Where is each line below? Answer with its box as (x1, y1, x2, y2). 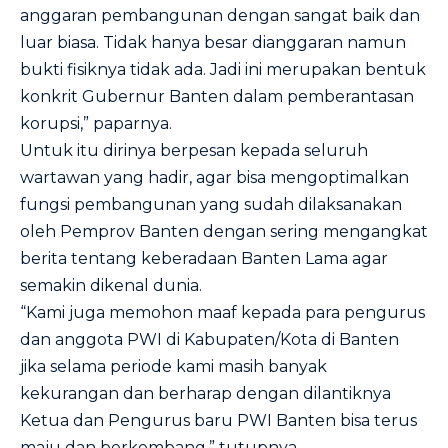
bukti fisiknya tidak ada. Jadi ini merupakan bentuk (20, 60, 426, 79)
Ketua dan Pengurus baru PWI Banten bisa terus (20, 411, 417, 430)
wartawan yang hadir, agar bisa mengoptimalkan (20, 168, 409, 187)
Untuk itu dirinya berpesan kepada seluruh (20, 141, 368, 160)
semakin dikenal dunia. (20, 276, 202, 295)
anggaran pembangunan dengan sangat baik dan (20, 6, 420, 25)
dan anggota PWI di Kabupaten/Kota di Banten (20, 330, 399, 349)
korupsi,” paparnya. (20, 114, 172, 133)
